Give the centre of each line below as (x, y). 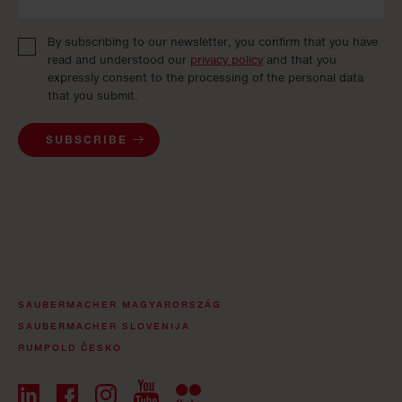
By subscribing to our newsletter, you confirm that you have (213, 42)
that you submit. (93, 96)
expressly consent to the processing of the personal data (205, 78)
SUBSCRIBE (87, 140)
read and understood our (119, 60)
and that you (300, 60)
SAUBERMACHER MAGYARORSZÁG (120, 305)
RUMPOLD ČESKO (70, 348)
